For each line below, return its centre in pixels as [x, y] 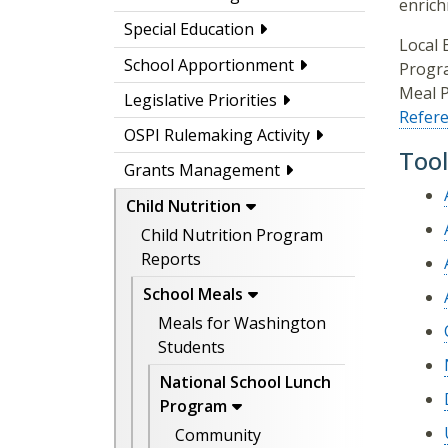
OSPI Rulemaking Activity [217, 135]
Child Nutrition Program [232, 234]
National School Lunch [245, 382]
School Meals [193, 294]
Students [191, 347]
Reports [171, 258]
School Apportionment [209, 64]
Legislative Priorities [200, 99]
